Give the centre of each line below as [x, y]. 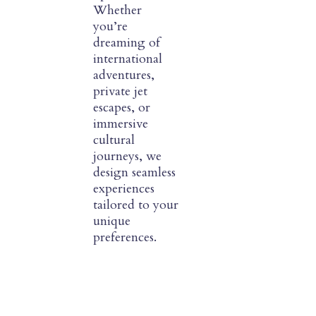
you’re [110, 27]
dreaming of [127, 43]
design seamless [134, 173]
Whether [117, 11]
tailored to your [136, 205]
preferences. [125, 238]
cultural [114, 140]
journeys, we [127, 157]
